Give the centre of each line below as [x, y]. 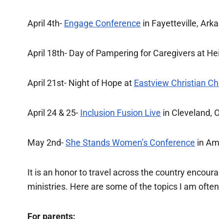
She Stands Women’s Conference [130, 142]
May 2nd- [46, 142]
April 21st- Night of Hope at [81, 83]
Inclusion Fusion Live [120, 113]
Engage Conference [102, 23]
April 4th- [46, 23]
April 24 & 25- [54, 113]
